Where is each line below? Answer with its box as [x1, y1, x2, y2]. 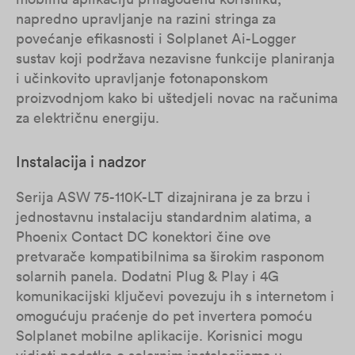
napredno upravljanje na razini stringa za [16, 10, 276, 28]
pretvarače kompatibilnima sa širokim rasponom [16, 247, 324, 265]
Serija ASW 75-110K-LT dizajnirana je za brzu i [16, 188, 311, 206]
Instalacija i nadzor [16, 151, 146, 171]
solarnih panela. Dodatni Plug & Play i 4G [16, 267, 279, 285]
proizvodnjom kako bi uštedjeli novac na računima [16, 89, 338, 107]
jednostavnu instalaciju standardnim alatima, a [16, 208, 311, 226]
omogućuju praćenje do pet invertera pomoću [16, 307, 312, 325]
